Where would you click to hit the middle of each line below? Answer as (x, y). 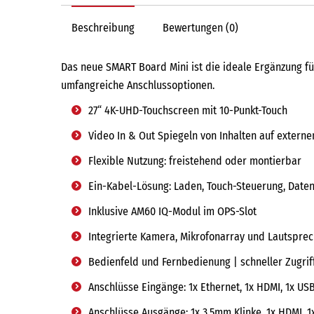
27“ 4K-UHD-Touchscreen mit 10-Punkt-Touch (188, 111)
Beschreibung (103, 28)
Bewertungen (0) (200, 28)
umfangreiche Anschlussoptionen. (138, 86)
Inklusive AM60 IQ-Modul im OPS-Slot (172, 212)
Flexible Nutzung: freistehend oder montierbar (195, 161)
